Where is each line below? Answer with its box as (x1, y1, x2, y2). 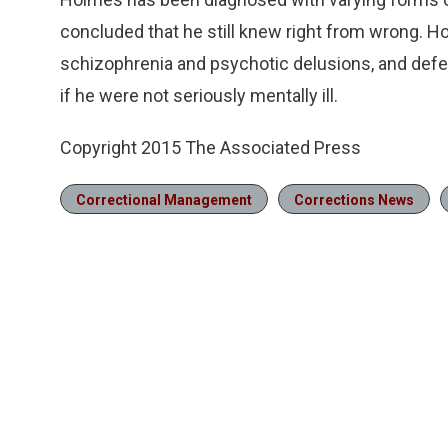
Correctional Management (76, 192, 252, 208)
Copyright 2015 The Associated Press (60, 137, 361, 158)
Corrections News (294, 192, 414, 208)
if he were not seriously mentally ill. (60, 85, 338, 106)
